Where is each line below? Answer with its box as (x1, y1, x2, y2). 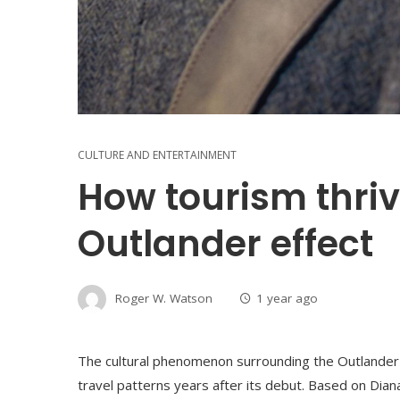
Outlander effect (78, 219, 373, 270)
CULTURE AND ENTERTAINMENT (78, 147, 237, 163)
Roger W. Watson (115, 289, 212, 306)
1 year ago (256, 289, 318, 306)
